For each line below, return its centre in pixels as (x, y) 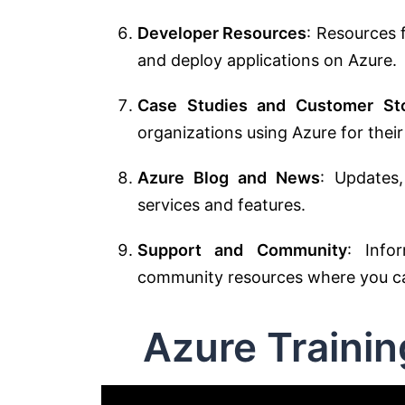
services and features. (221, 204)
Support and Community (242, 250)
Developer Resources (222, 33)
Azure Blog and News (229, 177)
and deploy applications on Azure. (267, 60)
